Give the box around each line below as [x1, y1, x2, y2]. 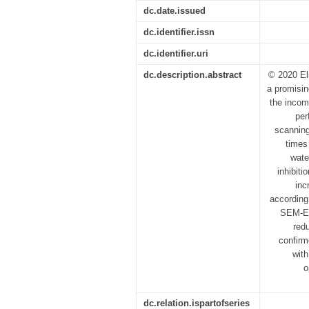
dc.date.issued [143, 6, 206, 16]
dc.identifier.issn [143, 27, 215, 37]
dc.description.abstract [143, 70, 241, 80]
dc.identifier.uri [143, 48, 208, 59]
